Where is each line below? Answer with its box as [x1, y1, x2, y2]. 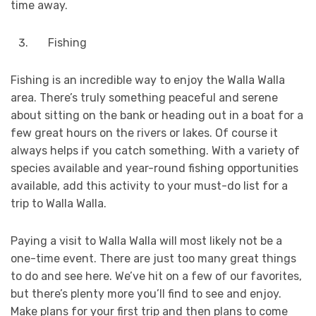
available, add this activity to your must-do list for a [11, 179, 288, 193]
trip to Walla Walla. [11, 197, 107, 211]
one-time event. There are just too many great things [11, 252, 296, 266]
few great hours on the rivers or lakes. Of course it [11, 126, 278, 140]
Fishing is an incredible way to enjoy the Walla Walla [11, 73, 285, 87]
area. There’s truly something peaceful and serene [11, 91, 278, 105]
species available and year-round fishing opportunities [11, 162, 298, 176]
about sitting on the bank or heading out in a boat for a [11, 109, 303, 123]
